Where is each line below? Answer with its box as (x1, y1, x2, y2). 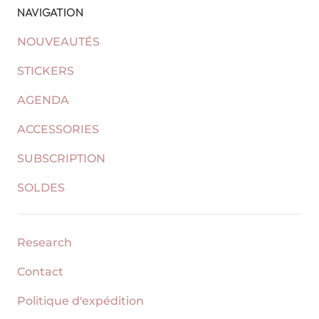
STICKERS (17, 64, 74, 78)
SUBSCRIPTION (17, 152, 105, 165)
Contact (17, 265, 63, 278)
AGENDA (17, 93, 69, 107)
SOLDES (17, 181, 65, 194)
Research (17, 236, 72, 249)
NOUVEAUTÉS (17, 35, 100, 48)
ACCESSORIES (17, 122, 99, 136)
